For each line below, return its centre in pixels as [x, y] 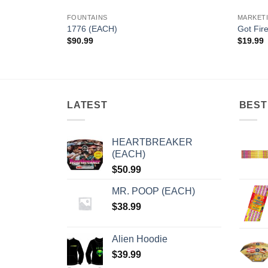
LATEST [87, 105]
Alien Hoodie [140, 239]
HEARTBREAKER [152, 142]
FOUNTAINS [87, 18]
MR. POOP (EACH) [153, 191]
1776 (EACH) [92, 28]
